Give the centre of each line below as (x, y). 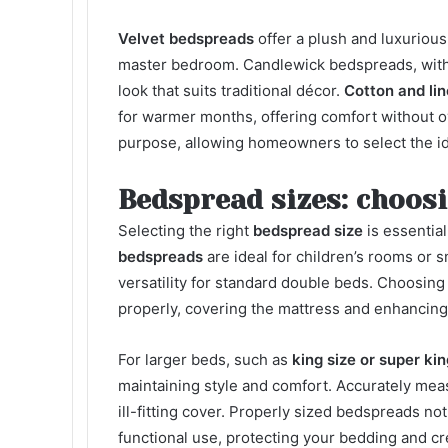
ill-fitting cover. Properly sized (227, 411)
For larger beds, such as (205, 359)
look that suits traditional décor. (231, 90)
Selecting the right (185, 230)
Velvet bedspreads (186, 38)
